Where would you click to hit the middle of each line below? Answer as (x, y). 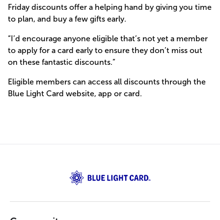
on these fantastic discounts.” (62, 62)
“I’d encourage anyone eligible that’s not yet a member (108, 39)
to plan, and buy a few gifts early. (67, 19)
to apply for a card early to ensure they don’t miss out (105, 50)
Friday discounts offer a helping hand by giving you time (110, 7)
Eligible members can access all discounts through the (107, 82)
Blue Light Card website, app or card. (75, 94)
